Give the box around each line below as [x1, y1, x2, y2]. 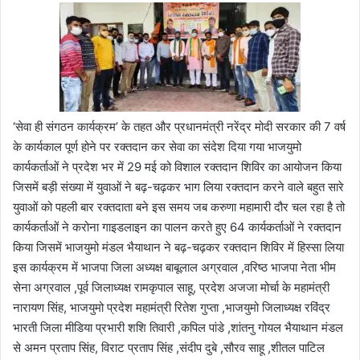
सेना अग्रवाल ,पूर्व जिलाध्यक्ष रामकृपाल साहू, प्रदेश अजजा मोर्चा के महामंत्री [13, 279, 329, 295]
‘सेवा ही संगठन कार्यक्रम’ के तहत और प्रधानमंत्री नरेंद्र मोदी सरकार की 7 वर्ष [13, 118, 346, 134]
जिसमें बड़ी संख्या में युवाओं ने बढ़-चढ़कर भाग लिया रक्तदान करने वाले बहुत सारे [13, 178, 344, 194]
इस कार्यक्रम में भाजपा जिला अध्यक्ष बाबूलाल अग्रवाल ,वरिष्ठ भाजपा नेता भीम [13, 259, 336, 275]
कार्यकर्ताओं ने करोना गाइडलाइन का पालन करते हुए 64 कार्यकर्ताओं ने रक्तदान [13, 219, 342, 235]
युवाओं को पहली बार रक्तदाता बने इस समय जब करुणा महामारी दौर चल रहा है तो [13, 198, 345, 215]
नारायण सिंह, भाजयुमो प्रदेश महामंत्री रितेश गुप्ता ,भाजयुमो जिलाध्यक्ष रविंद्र [13, 299, 330, 315]
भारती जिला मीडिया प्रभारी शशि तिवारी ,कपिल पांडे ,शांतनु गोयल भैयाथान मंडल [13, 319, 343, 335]
